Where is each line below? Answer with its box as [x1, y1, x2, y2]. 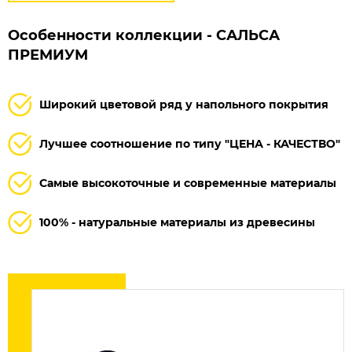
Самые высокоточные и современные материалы [39, 175, 336, 190]
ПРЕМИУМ [8, 46, 88, 64]
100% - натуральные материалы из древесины [39, 214, 315, 229]
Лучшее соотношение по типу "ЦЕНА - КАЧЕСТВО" [39, 136, 340, 151]
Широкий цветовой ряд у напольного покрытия [39, 97, 328, 112]
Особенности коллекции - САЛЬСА [8, 26, 280, 44]
